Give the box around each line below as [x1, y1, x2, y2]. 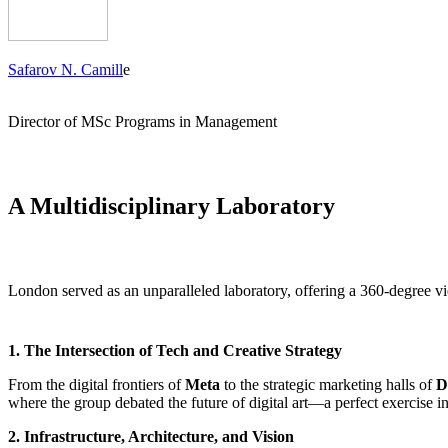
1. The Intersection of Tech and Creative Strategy [8, 341, 342, 359]
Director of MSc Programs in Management [8, 113, 277, 131]
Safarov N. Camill [8, 61, 123, 79]
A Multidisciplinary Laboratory [8, 192, 335, 219]
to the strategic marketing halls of [220, 375, 436, 393]
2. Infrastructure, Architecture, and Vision [8, 427, 294, 445]
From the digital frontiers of [8, 375, 185, 393]
